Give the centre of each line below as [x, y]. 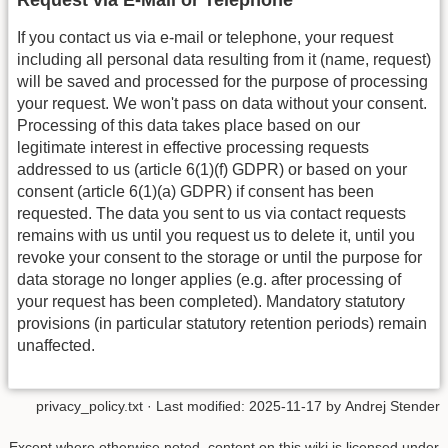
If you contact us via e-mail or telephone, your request [205, 38]
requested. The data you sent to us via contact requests [211, 214]
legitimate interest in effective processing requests [193, 148]
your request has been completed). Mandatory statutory [211, 302]
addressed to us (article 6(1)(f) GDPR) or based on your [212, 170]
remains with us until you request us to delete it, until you [216, 236]
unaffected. [56, 346]
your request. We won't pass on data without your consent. [222, 104]
